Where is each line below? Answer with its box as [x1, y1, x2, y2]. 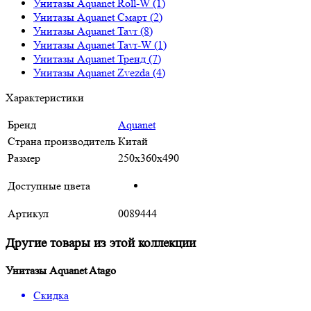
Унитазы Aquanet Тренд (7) [33, 51, 161, 65]
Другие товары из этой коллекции [6, 235, 196, 251]
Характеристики [6, 90, 84, 104]
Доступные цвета [8, 178, 90, 192]
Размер [8, 151, 40, 165]
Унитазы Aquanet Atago [6, 264, 116, 278]
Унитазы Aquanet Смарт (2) [33, 10, 162, 24]
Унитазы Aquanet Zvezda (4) [33, 65, 165, 79]
